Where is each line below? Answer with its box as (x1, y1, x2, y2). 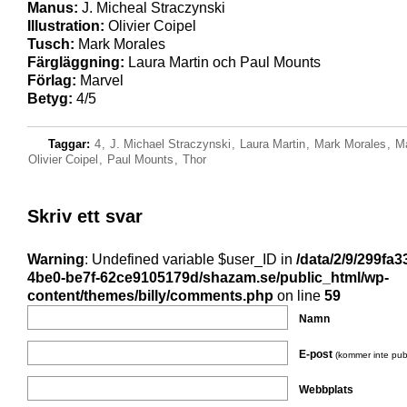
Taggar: (48, 137, 90, 151)
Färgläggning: (27, 55, 124, 70)
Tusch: (27, 36, 74, 52)
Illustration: (27, 18, 104, 34)
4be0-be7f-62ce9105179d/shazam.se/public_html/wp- (27, 270, 389, 285)
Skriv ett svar (27, 206, 143, 226)
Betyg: (27, 91, 73, 106)
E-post (299, 348, 335, 361)
